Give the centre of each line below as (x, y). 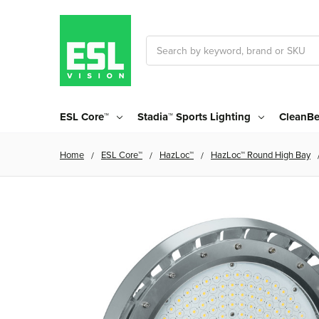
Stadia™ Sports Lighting (194, 116)
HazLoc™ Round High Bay (261, 154)
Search (161, 43)
